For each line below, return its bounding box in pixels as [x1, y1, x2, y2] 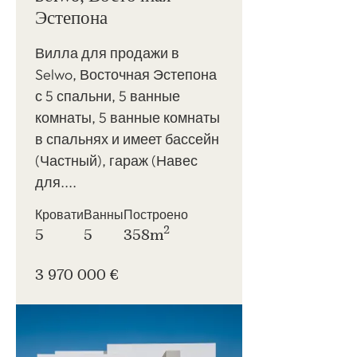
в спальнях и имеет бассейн [35, 129, 219, 148]
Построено [124, 206, 188, 222]
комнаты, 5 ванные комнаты [35, 108, 220, 127]
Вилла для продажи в [35, 43, 179, 62]
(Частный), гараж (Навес [35, 151, 198, 170]
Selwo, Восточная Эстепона [35, 65, 217, 84]
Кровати [35, 206, 84, 222]
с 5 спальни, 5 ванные [35, 86, 180, 105]
